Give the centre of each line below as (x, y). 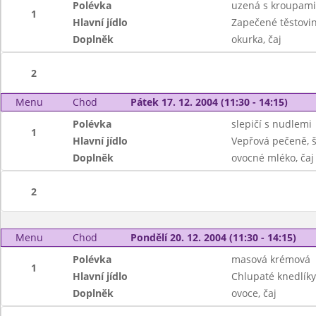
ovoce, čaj (254, 293)
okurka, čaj (256, 39)
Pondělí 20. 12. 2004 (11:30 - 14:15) (213, 237)
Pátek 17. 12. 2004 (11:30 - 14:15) (209, 102)
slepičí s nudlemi (271, 124)
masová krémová (271, 259)
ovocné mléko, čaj (272, 158)
